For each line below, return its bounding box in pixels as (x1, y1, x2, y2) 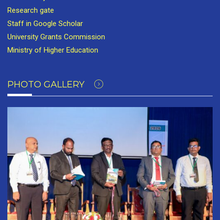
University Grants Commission (7, 32, 105, 42)
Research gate (7, 6, 54, 15)
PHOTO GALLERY (7, 79, 87, 90)
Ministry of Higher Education (7, 46, 98, 55)
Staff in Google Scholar (7, 19, 83, 28)
